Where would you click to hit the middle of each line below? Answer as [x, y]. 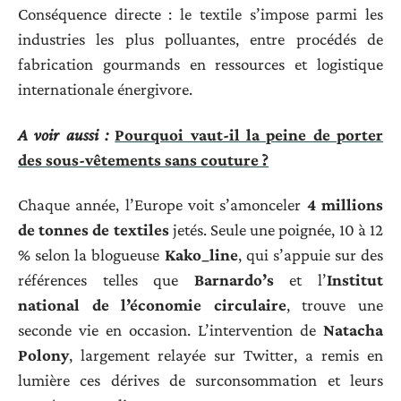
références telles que [106, 280]
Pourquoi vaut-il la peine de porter [249, 134]
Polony [43, 355]
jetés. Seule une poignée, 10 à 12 [276, 230]
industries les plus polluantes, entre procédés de [200, 39]
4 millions [345, 205]
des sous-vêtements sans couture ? [143, 159]
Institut [355, 280]
